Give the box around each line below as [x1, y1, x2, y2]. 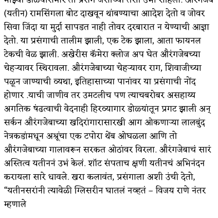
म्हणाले [4, 196, 26, 212]
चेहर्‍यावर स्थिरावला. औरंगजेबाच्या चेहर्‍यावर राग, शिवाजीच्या [4, 60, 201, 76]
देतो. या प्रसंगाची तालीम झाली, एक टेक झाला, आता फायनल [4, 33, 201, 49]
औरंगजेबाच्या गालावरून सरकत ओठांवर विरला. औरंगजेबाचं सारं [4, 142, 211, 158]
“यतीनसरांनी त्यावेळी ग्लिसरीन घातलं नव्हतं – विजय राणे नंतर [4, 182, 206, 199]
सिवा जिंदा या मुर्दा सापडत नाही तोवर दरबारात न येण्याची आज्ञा [4, 19, 209, 35]
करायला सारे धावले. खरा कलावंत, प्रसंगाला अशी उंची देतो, [4, 169, 195, 185]
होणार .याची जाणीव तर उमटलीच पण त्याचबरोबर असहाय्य [4, 87, 196, 103]
